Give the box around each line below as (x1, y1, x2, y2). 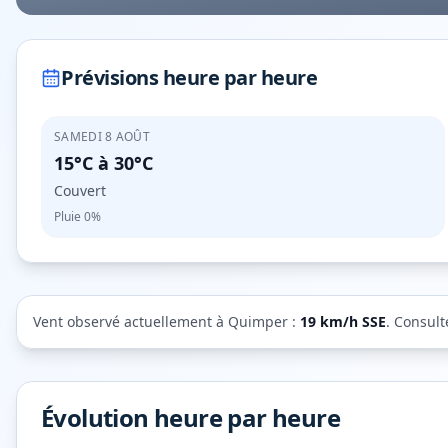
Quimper (228, 312, 288, 331)
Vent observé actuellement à (33, 312, 228, 331)
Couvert (54, 181, 106, 200)
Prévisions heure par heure (61, 64, 317, 91)
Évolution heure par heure (41, 401, 340, 434)
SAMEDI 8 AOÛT (54, 128, 150, 145)
